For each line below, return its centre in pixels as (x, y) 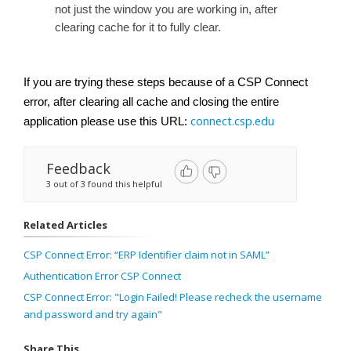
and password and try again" (93, 315)
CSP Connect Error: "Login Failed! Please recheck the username (173, 297)
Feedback (78, 169)
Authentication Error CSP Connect (102, 276)
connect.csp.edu (232, 121)
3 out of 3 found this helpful (104, 184)
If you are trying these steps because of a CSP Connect (166, 83)
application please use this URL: (107, 122)
